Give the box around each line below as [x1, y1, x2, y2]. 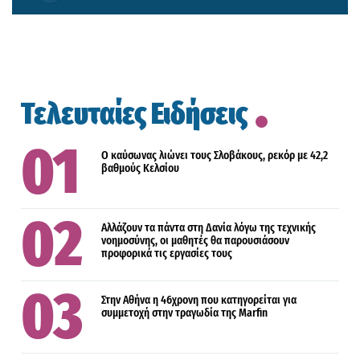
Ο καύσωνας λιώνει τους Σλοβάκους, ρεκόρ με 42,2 [101, 148, 329, 162]
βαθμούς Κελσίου [101, 161, 180, 175]
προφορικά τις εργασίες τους [101, 246, 233, 260]
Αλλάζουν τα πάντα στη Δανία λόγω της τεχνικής [101, 220, 317, 235]
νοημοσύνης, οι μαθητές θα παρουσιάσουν [101, 233, 290, 247]
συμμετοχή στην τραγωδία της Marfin [101, 305, 268, 320]
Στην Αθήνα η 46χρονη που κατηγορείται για [101, 292, 297, 307]
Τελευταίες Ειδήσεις [21, 95, 248, 132]
